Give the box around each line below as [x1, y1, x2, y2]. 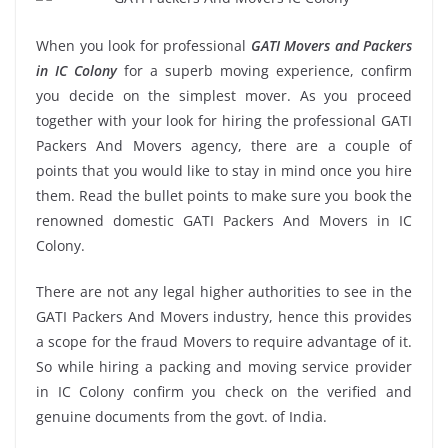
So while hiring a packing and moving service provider [36, 356, 412, 376]
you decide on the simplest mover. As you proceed [36, 85, 412, 105]
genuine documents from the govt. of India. [36, 406, 327, 426]
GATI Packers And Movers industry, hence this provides [36, 306, 412, 326]
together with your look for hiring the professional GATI [36, 110, 412, 130]
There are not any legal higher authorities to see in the [36, 281, 412, 301]
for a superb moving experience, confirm [117, 60, 412, 80]
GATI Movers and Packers [250, 35, 412, 55]
